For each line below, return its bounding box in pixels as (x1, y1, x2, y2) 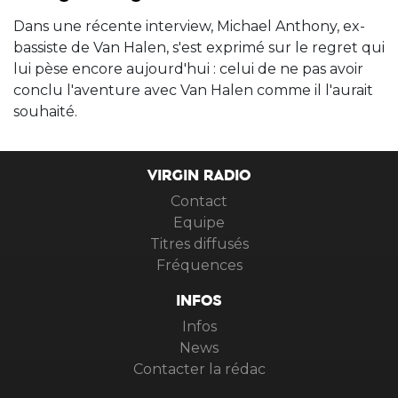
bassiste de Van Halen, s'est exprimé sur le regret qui (13, 38, 385, 56)
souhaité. (13, 102, 77, 120)
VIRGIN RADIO (147, 168, 251, 192)
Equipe (173, 213, 225, 231)
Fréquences (155, 256, 243, 274)
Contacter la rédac (132, 360, 266, 378)
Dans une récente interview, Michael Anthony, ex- (13, 17, 365, 35)
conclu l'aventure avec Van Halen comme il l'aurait (13, 81, 373, 99)
